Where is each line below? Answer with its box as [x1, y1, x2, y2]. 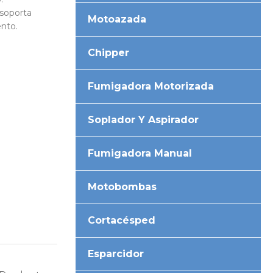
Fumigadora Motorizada [88, 80, 214, 92]
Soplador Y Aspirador [88, 113, 199, 126]
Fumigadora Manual [88, 147, 193, 159]
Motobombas [88, 180, 157, 193]
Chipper [88, 46, 130, 58]
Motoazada [88, 13, 147, 25]
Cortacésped [88, 214, 156, 226]
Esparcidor [88, 247, 144, 260]
